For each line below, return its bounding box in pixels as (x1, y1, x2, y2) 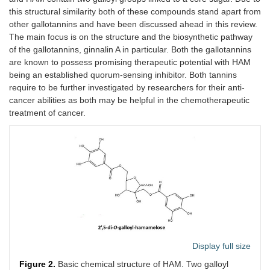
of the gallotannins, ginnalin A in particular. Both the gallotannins (9, 44, 251, 54)
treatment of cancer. (9, 107, 86, 118)
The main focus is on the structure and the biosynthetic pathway (9, 31, 253, 42)
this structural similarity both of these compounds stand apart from (9, 6, 261, 16)
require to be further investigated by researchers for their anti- (9, 82, 245, 92)
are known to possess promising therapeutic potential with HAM (9, 57, 251, 67)
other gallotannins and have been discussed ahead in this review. (9, 19, 257, 29)
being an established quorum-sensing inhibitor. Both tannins (9, 69, 237, 80)
